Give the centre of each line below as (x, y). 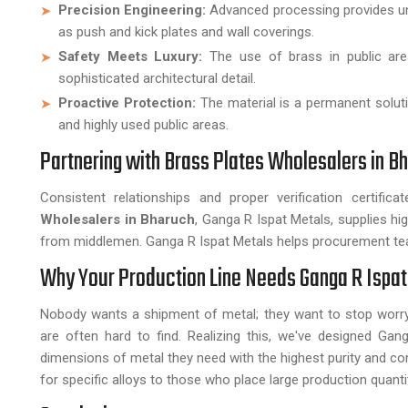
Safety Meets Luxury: (134, 56)
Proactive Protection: (127, 103)
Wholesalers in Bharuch (117, 219)
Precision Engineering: (133, 10)
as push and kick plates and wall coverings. (186, 32)
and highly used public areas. (143, 125)
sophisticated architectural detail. (157, 78)
